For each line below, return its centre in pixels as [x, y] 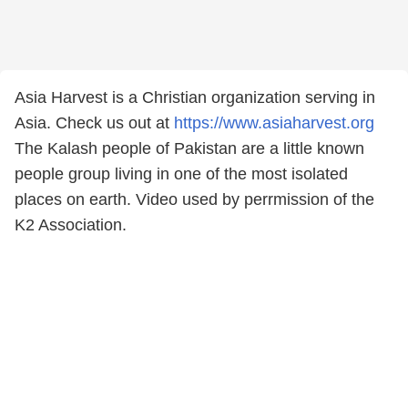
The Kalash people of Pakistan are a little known [189, 148]
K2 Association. [71, 225]
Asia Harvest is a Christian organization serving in [195, 97]
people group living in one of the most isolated [181, 174]
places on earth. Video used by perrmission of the [194, 199]
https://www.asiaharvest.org [274, 123]
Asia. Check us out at [94, 123]
